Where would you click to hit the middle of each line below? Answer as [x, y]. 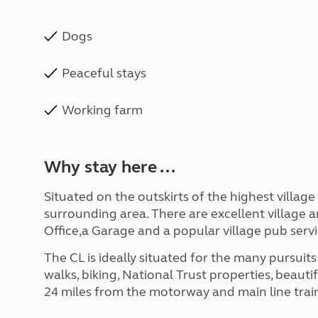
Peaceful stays [104, 73]
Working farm [102, 110]
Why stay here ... [110, 167]
